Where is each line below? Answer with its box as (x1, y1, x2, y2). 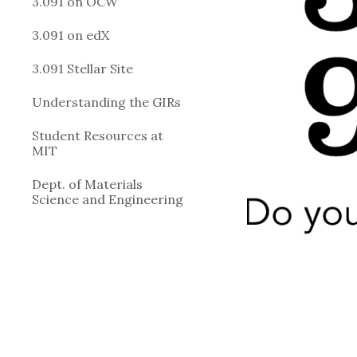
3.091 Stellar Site (32, 61, 133, 76)
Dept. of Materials (32, 176, 143, 192)
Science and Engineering (32, 191, 183, 207)
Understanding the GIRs (32, 94, 181, 110)
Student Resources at (32, 127, 163, 143)
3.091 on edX (32, 27, 109, 43)
